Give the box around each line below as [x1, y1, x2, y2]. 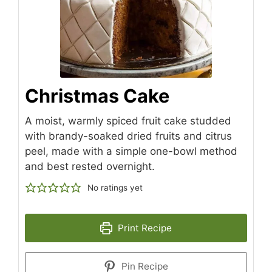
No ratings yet [87, 183, 143, 193]
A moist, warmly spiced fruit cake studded [25, 115, 231, 127]
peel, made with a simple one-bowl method [25, 145, 237, 158]
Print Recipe [115, 222, 172, 234]
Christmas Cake [25, 84, 169, 107]
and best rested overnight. [25, 160, 155, 173]
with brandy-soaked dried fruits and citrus [25, 130, 232, 143]
